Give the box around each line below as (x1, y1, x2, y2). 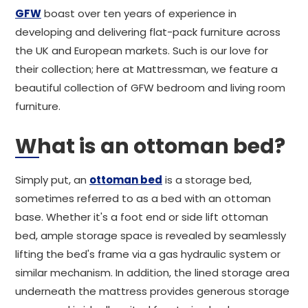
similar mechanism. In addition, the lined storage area (15, 265, 289, 280)
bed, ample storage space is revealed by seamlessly (15, 228, 286, 243)
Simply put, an (15, 173, 89, 187)
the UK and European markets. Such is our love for (15, 43, 268, 58)
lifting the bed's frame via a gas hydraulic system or (15, 247, 280, 261)
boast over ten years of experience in (41, 6, 236, 21)
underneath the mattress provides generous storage (15, 284, 289, 298)
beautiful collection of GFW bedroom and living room (15, 80, 285, 95)
